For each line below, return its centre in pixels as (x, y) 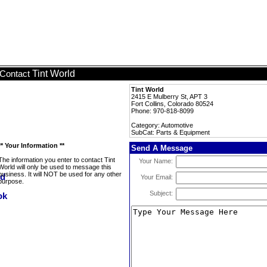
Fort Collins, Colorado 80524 (172, 104)
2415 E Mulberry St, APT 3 (169, 97)
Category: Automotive (162, 125)
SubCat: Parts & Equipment (170, 132)
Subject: (161, 193)
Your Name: (156, 161)
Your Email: (157, 177)
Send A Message (162, 148)
